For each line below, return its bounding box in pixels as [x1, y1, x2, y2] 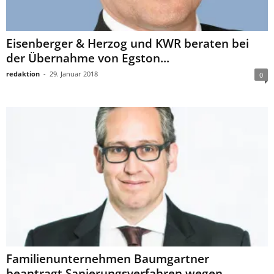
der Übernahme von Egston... [6, 50, 169, 66]
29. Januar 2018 [50, 68, 98, 78]
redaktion [6, 68, 40, 78]
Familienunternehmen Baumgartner [6, 251, 209, 267]
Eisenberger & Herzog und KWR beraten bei [6, 35, 249, 51]
